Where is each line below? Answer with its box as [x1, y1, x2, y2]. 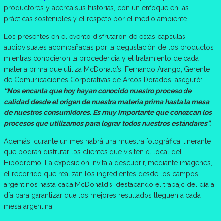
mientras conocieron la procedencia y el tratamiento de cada [4, 54, 199, 62]
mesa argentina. [4, 202, 54, 210]
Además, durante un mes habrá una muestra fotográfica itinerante [4, 137, 211, 145]
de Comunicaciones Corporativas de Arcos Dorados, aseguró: [4, 75, 202, 84]
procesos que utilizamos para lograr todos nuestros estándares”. [4, 119, 211, 127]
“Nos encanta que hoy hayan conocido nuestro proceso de [4, 86, 191, 95]
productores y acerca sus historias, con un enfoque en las [4, 3, 189, 12]
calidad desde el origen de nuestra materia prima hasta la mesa [4, 97, 209, 106]
